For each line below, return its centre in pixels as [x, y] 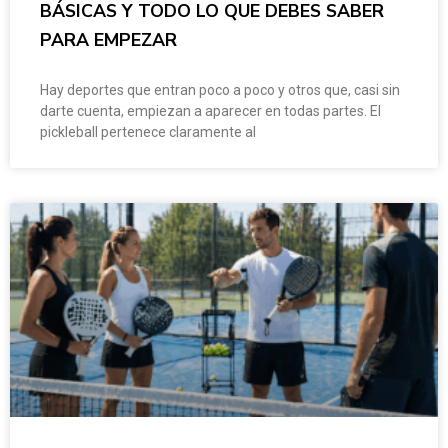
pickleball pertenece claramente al [148, 132]
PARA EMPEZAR [108, 40]
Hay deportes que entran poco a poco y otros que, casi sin [220, 90]
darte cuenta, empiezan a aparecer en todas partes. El [210, 111]
